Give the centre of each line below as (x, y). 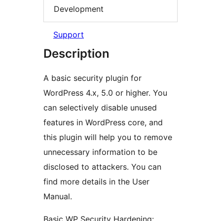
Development (79, 9)
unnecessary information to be (100, 152)
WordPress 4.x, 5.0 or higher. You (105, 93)
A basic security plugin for (92, 78)
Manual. (58, 197)
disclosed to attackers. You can (102, 167)
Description (76, 54)
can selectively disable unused (100, 108)
